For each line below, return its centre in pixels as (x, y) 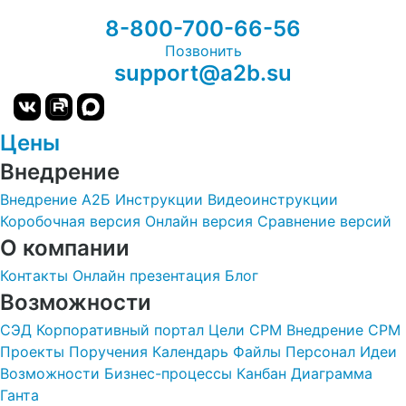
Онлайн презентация (146, 275)
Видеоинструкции (273, 199)
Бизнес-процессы (168, 373)
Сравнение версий (324, 221)
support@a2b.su (203, 73)
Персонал (320, 352)
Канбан (261, 373)
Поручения (108, 352)
